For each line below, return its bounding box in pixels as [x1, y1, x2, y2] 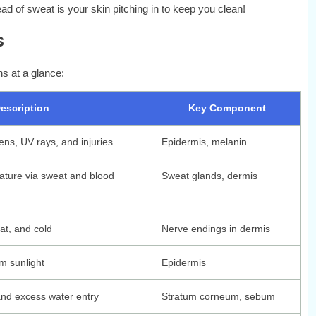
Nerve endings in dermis [161, 223, 270, 235]
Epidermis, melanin [161, 136, 247, 148]
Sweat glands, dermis [161, 170, 257, 182]
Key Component [188, 102, 266, 114]
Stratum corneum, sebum [161, 291, 275, 303]
